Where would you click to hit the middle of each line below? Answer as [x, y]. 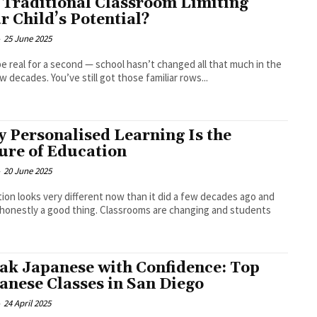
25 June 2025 [28, 39]
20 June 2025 [28, 171]
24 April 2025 [28, 304]
